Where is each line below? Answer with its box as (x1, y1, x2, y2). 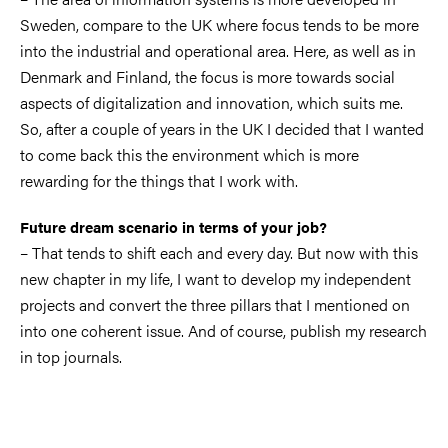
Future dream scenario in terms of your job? (20, 216, 327, 238)
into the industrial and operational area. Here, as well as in (20, 39, 416, 63)
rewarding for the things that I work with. (20, 169, 298, 193)
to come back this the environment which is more (20, 143, 359, 167)
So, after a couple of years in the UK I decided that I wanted (20, 117, 424, 141)
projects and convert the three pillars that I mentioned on (20, 293, 410, 317)
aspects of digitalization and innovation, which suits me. (20, 91, 403, 115)
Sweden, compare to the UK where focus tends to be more (20, 13, 419, 37)
